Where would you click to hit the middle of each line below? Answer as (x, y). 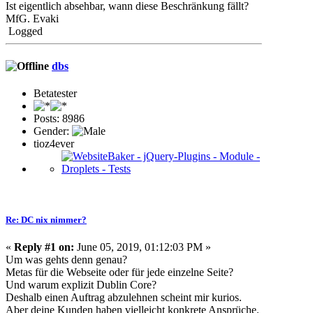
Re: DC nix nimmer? (46, 220)
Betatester (55, 93)
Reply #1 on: (44, 247)
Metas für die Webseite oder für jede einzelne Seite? (119, 272)
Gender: (53, 131)
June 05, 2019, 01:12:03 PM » (143, 247)
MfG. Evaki (32, 19)
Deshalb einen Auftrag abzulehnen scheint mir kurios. (124, 298)
